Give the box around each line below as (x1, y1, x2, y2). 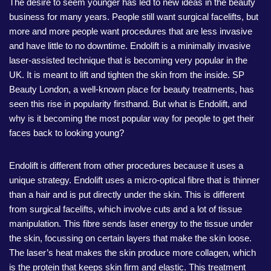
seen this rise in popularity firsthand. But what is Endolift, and (9, 99, 247, 109)
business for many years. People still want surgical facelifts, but (9, 11, 258, 22)
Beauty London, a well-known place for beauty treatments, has (9, 84, 254, 94)
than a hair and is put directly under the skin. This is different (9, 189, 244, 200)
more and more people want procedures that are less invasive (9, 26, 252, 36)
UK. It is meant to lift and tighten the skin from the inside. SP (9, 70, 244, 80)
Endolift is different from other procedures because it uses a (9, 160, 243, 171)
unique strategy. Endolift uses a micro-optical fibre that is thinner (9, 175, 260, 185)
